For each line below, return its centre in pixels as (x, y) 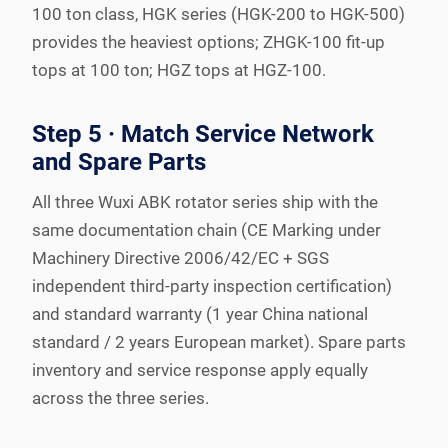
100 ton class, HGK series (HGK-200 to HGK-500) (218, 13)
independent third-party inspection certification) (212, 285)
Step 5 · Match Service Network (203, 133)
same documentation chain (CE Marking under (206, 229)
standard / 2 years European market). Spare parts (219, 341)
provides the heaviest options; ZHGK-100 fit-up (208, 41)
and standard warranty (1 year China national (200, 313)
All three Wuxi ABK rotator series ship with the (205, 201)
